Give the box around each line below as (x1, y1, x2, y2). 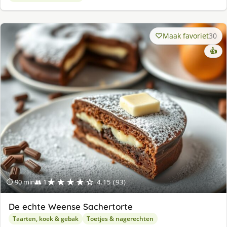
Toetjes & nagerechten (87, 214, 154, 223)
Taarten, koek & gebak (13, 214, 79, 223)
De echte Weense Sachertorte (9, 201, 133, 212)
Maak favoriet (163, 31, 209, 41)
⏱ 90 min (7, 177, 35, 186)
